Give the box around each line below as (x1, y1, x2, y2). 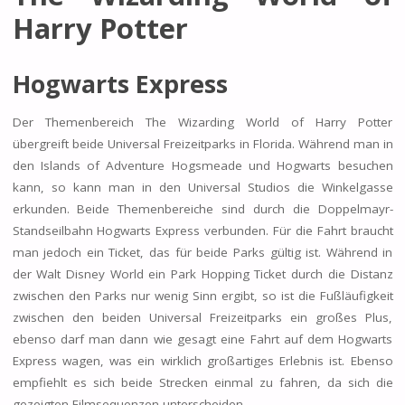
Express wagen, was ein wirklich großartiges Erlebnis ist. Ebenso (12, 352, 393, 369)
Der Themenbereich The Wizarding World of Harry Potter (12, 113, 393, 130)
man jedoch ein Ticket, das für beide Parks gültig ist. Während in (12, 243, 393, 260)
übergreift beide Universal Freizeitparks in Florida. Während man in (12, 135, 393, 152)
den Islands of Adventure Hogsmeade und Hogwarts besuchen (12, 156, 393, 174)
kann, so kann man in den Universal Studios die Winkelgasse (12, 178, 393, 195)
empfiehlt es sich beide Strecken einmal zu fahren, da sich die (12, 373, 393, 391)
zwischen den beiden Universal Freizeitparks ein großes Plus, (12, 308, 393, 325)
